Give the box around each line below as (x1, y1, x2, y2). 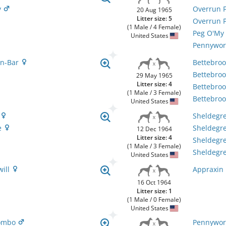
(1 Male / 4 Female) (127, 23, 182, 31)
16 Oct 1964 (137, 178, 172, 187)
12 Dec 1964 (136, 125, 172, 133)
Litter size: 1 (136, 187, 172, 195)
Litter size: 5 (136, 14, 172, 23)
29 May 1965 (136, 71, 173, 80)
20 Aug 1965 (136, 6, 172, 14)
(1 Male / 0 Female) (127, 195, 182, 204)
